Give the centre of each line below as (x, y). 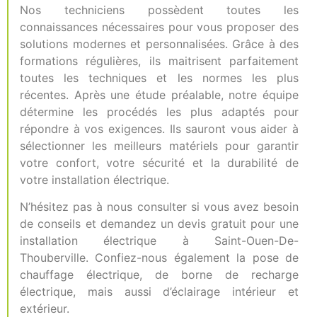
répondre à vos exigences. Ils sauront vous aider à (159, 129)
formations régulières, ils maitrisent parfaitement (159, 61)
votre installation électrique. (94, 180)
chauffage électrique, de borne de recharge (159, 275)
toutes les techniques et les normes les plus (159, 78)
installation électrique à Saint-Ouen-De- (159, 241)
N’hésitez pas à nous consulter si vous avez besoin (159, 207)
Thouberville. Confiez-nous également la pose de (159, 258)
